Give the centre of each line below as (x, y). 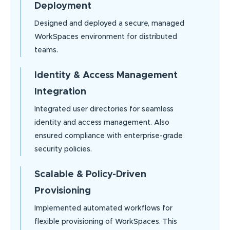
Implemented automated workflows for (103, 209)
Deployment (63, 6)
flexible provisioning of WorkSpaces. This (106, 222)
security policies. (63, 150)
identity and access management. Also (102, 123)
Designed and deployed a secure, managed (109, 24)
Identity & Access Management (106, 76)
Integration (60, 92)
